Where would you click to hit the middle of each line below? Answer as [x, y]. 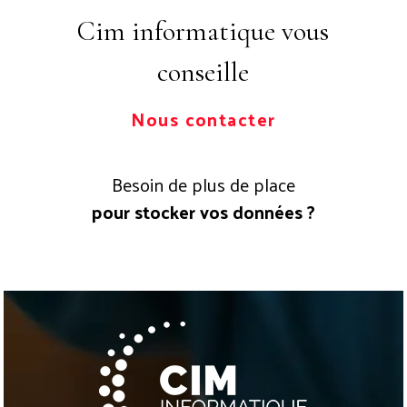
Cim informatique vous [203, 31]
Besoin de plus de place [203, 184]
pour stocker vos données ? [203, 211]
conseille [203, 72]
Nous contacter [203, 119]
